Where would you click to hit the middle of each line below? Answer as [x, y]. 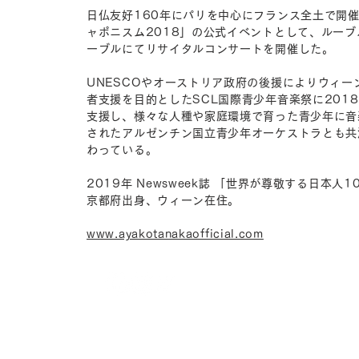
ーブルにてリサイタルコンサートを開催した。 [210, 49]
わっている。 [122, 150]
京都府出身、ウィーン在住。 [163, 200]
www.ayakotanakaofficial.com [175, 234]
